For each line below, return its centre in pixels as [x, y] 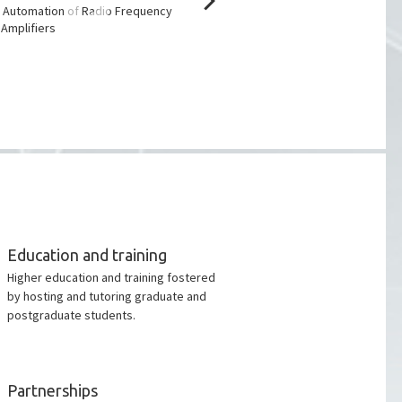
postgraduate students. [71, 315]
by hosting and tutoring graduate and [106, 296]
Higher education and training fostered [111, 277]
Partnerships [52, 390]
